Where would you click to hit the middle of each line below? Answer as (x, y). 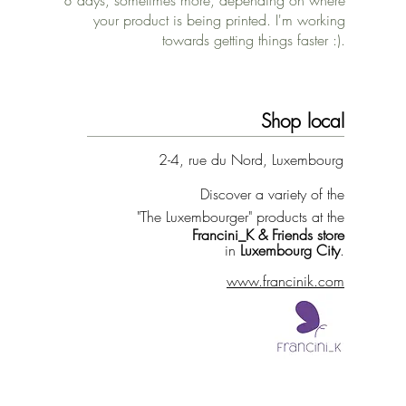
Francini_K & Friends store (268, 235)
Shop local (302, 121)
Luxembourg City (290, 251)
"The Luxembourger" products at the (240, 217)
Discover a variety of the (272, 194)
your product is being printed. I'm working (219, 20)
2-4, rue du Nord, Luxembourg (251, 160)
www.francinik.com (285, 281)
